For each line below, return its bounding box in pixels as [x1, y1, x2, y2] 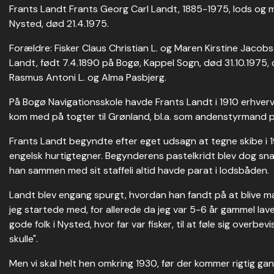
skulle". [9, 232, 38, 245]
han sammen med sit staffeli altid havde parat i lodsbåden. [9, 164, 269, 177]
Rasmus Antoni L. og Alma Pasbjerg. [9, 71, 166, 84]
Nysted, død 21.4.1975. [9, 17, 109, 30]
